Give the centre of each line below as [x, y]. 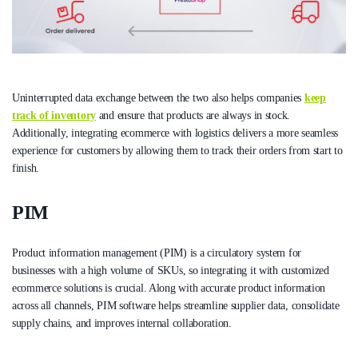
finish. [27, 169]
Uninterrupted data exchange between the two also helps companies [158, 98]
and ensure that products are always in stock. [193, 116]
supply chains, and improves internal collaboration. [122, 324]
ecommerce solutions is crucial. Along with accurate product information [169, 288]
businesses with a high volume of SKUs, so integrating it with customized [171, 271]
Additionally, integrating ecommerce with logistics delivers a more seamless [175, 133]
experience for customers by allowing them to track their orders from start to [177, 151]
